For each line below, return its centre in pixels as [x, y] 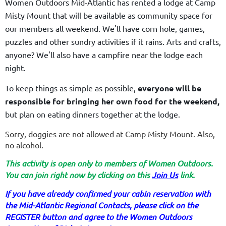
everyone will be [169, 88]
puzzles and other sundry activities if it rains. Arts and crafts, [113, 42]
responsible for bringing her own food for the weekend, [112, 101]
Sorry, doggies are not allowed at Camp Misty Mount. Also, [110, 134]
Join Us [165, 175]
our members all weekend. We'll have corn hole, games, [105, 29]
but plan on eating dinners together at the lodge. [93, 114]
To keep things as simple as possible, [71, 88]
